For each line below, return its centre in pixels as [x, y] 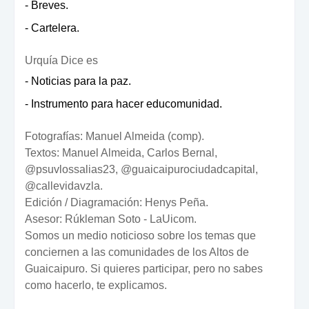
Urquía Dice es [61, 61]
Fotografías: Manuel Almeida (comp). [114, 137]
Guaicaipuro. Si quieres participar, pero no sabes [144, 269]
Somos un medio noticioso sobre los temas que [140, 236]
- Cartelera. [52, 28]
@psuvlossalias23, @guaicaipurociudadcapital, [141, 170]
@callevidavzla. [64, 186]
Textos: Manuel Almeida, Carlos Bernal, [121, 153]
